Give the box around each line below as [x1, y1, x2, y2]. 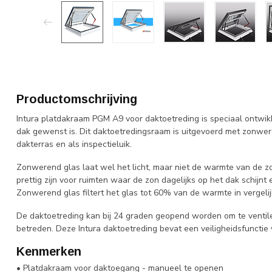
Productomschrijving [16, 92, 137, 106]
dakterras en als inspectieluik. [16, 138, 134, 150]
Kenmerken [16, 245, 81, 259]
